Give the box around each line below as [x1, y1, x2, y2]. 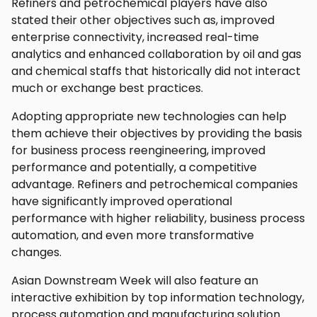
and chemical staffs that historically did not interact [11, 63, 301, 79]
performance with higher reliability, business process [11, 210, 305, 226]
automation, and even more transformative [11, 227, 254, 243]
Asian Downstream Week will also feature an [11, 272, 258, 289]
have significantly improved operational [11, 193, 232, 209]
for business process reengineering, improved [11, 142, 265, 158]
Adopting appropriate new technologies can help [11, 108, 287, 125]
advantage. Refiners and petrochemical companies [11, 176, 298, 192]
